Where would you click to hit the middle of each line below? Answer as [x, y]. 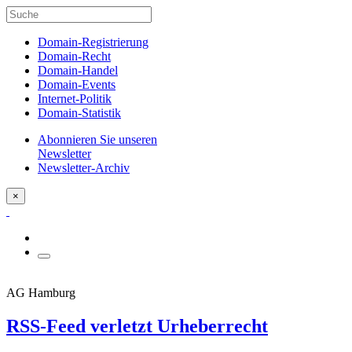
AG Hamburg [41, 293]
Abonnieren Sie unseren [97, 139]
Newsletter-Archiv [84, 168]
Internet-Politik [75, 99]
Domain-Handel [78, 70]
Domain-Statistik [79, 113]
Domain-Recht [74, 56]
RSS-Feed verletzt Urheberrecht [137, 326]
